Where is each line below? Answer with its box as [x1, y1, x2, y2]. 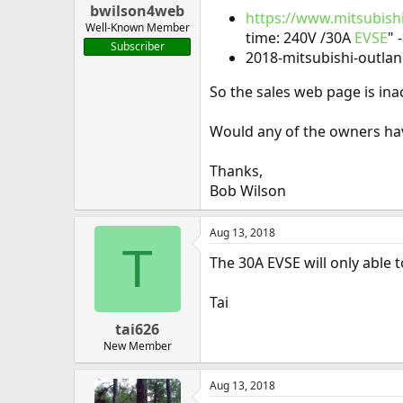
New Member [103, 338, 172, 354]
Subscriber [110, 39, 165, 54]
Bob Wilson [210, 181, 286, 201]
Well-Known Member [85, 20, 190, 35]
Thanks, [210, 161, 263, 181]
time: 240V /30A [246, 28, 354, 48]
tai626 [115, 319, 159, 339]
